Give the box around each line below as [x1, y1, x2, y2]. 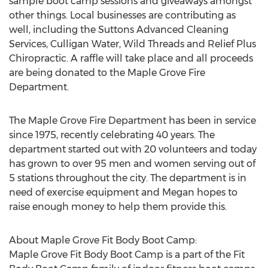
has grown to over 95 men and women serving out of [9, 158, 255, 169]
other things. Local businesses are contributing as [9, 10, 236, 21]
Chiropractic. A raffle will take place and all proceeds [9, 53, 253, 64]
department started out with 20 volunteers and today [9, 144, 257, 155]
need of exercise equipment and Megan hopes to [9, 187, 237, 198]
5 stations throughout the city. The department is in [9, 172, 246, 184]
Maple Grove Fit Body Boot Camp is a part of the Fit [9, 249, 245, 260]
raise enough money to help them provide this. [9, 201, 227, 212]
